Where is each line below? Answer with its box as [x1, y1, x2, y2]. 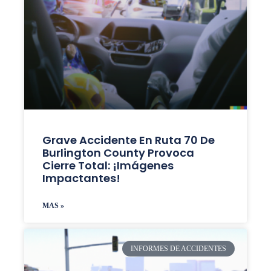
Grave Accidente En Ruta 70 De [42, 132, 215, 148]
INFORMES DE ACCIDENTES [131, 244, 227, 253]
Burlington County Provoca [42, 145, 194, 160]
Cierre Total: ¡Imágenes [42, 158, 174, 173]
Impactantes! [42, 171, 120, 186]
